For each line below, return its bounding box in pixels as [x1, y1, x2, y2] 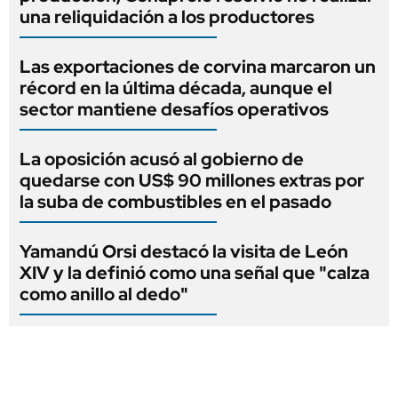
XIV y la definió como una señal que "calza [20, 260, 370, 284]
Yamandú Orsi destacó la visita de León [20, 239, 348, 263]
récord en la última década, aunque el [20, 76, 332, 99]
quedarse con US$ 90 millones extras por [20, 168, 364, 192]
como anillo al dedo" [20, 282, 188, 306]
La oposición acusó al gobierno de [20, 147, 304, 171]
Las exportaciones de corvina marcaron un [20, 54, 376, 78]
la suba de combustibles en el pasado [20, 189, 331, 213]
